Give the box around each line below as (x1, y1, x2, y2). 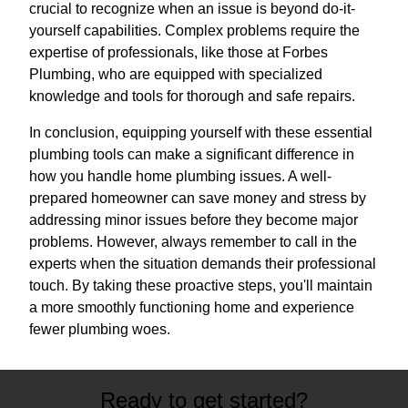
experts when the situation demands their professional (29, 255, 376, 271)
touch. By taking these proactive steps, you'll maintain (29, 277, 372, 293)
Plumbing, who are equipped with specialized (29, 66, 322, 82)
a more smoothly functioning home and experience (29, 299, 354, 315)
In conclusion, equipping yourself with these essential (29, 124, 372, 140)
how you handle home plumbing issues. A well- (29, 168, 331, 184)
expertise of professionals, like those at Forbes (29, 44, 328, 60)
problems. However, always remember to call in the (29, 233, 357, 250)
